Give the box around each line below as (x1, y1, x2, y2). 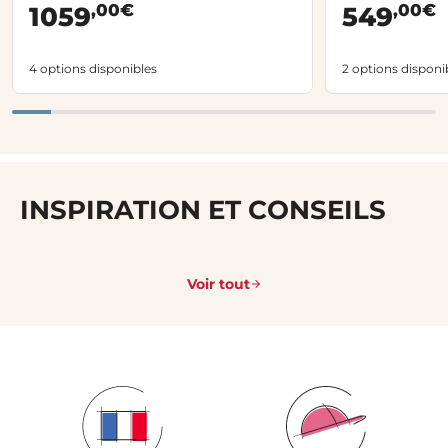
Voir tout (186, 275, 250, 294)
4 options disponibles (29, 61, 157, 77)
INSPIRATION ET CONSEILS (20, 194, 386, 227)
